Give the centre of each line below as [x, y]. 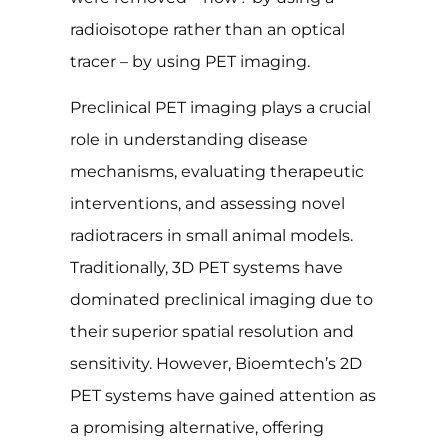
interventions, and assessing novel [207, 204]
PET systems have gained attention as [223, 396]
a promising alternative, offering [197, 428]
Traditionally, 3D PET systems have [206, 268]
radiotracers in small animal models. [211, 236]
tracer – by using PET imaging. [190, 61]
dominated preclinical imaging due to [221, 300]
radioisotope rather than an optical [207, 29]
